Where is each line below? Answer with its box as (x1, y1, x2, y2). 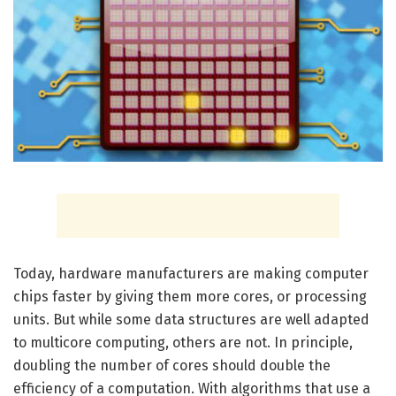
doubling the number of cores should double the (13, 357, 331, 375)
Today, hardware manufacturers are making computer (13, 265, 369, 283)
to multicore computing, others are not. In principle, (13, 334, 353, 352)
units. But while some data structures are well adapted (13, 311, 369, 329)
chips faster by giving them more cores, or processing (13, 288, 367, 306)
